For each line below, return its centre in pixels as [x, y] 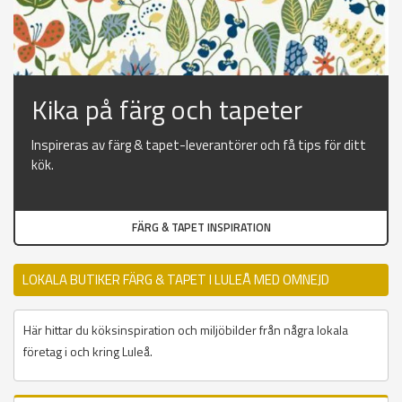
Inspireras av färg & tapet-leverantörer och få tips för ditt [199, 145]
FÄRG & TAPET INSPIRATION [201, 228]
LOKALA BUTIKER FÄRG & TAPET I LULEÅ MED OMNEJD [176, 280]
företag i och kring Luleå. [88, 352]
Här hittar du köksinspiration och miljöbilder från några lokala [186, 330]
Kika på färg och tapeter [167, 110]
